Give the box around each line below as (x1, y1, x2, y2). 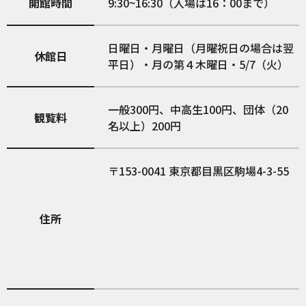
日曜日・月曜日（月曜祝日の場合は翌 (108, 40, 294, 56)
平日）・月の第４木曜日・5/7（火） (108, 56, 289, 72)
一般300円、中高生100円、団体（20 (108, 101, 289, 117)
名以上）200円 (108, 117, 182, 134)
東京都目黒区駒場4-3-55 (169, 163, 290, 179)
